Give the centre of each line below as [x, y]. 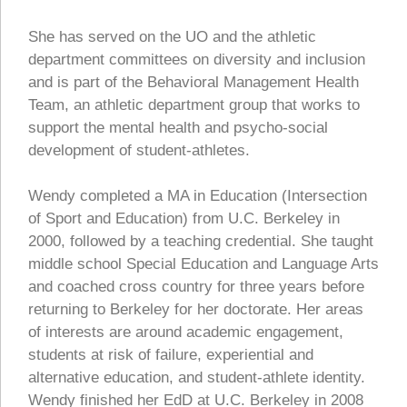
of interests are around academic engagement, [186, 333]
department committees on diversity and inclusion [197, 59]
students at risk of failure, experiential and [171, 355]
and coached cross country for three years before [196, 287]
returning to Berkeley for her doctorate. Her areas [196, 310]
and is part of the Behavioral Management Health [194, 82]
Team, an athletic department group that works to [194, 104]
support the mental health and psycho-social [178, 127]
